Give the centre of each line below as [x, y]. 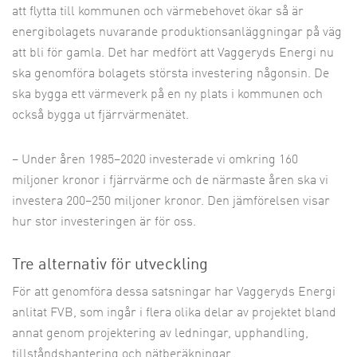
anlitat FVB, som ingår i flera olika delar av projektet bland [174, 313]
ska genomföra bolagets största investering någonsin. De [171, 74]
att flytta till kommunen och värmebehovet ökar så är [158, 12]
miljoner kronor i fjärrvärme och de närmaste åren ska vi [170, 181]
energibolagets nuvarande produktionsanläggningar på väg [177, 33]
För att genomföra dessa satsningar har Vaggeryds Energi [174, 292]
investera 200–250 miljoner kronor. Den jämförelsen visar [171, 202]
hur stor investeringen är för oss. [104, 222]
